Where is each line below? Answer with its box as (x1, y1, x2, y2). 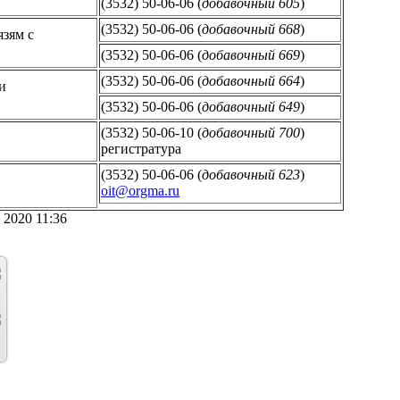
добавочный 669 (202, 46, 300, 62)
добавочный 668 (202, 21, 300, 37)
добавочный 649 (202, 98, 300, 114)
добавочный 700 (202, 124, 300, 140)
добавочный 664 (202, 72, 300, 88)
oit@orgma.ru (101, 182, 179, 198)
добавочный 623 (202, 166, 300, 182)
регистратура (101, 140, 181, 156)
